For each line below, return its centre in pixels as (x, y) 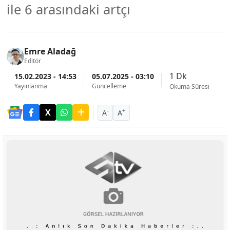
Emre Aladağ (50, 51)
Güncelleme (109, 86)
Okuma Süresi (189, 87)
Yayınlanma (31, 86)
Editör (33, 61)
